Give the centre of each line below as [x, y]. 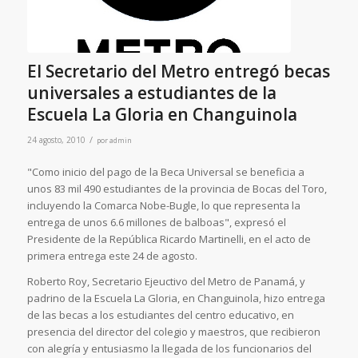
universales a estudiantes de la [151, 93]
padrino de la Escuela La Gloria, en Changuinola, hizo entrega [176, 298]
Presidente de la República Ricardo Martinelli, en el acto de [169, 239]
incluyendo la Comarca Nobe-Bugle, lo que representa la [163, 206]
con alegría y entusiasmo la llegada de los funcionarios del [169, 349]
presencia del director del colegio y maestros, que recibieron [173, 332]
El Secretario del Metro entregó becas [178, 72]
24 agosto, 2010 [56, 140]
